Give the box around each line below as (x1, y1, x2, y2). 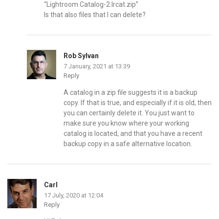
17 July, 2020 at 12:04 (44, 191, 103, 199)
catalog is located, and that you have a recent (64, 129, 202, 137)
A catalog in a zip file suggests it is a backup (64, 88, 197, 96)
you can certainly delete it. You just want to (64, 109, 195, 117)
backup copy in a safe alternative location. (64, 139, 192, 148)
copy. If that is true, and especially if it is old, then (64, 98, 212, 107)
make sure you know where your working (64, 119, 189, 127)
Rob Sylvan (64, 51, 99, 60)
